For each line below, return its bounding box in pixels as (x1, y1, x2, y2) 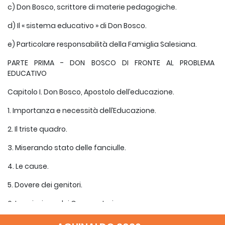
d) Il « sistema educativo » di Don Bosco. (8, 21, 147, 31)
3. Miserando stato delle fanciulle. (8, 143, 126, 153)
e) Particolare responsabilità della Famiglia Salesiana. (8, 39, 197, 49)
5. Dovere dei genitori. (8, 180, 82, 190)
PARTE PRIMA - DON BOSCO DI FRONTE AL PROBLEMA (8, 58, 214, 68)
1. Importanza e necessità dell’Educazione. (8, 105, 156, 116)
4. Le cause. (8, 161, 49, 171)
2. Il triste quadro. (8, 124, 67, 134)
